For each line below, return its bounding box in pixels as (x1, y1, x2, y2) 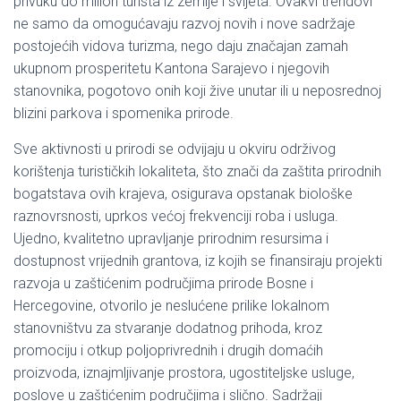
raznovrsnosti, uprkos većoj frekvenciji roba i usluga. (13, 207, 338, 225)
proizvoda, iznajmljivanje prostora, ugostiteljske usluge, (13, 363, 354, 381)
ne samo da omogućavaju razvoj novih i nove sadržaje (13, 14, 355, 32)
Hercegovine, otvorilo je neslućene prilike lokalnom (13, 296, 329, 314)
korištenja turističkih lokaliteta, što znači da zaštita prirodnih (13, 162, 381, 180)
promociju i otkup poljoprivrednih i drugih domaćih (13, 341, 323, 359)
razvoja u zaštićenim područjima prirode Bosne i (13, 274, 313, 292)
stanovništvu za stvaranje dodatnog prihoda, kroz (13, 319, 322, 337)
